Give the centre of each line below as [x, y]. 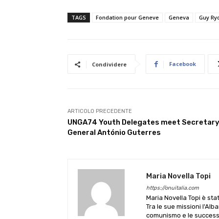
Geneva [179, 17]
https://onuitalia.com [173, 188]
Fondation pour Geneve [127, 17]
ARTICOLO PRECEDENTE [100, 111]
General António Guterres [114, 132]
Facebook [183, 64]
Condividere [109, 64]
